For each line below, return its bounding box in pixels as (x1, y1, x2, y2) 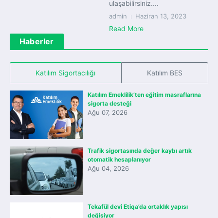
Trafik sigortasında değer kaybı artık (88, 147, 192, 154)
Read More (109, 24, 144, 33)
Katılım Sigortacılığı (36, 69, 96, 77)
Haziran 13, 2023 (135, 12, 186, 20)
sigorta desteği (88, 100, 131, 107)
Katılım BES (146, 69, 182, 77)
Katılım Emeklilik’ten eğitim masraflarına (88, 91, 201, 98)
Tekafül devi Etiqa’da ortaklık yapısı (88, 203, 188, 210)
